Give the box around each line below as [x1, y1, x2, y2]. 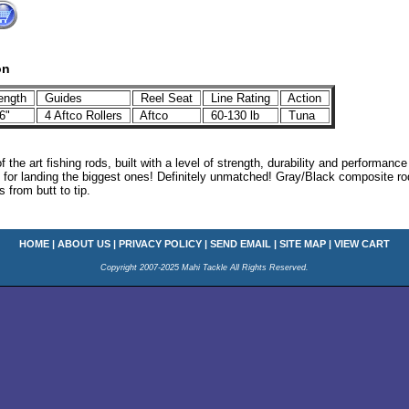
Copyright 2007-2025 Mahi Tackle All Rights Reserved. [100, 263, 309, 272]
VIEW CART [334, 238, 390, 249]
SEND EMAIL [210, 238, 271, 249]
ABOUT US [58, 238, 110, 249]
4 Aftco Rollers [37, 109, 130, 122]
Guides [37, 91, 89, 105]
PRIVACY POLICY [119, 238, 202, 249]
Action [281, 91, 329, 105]
